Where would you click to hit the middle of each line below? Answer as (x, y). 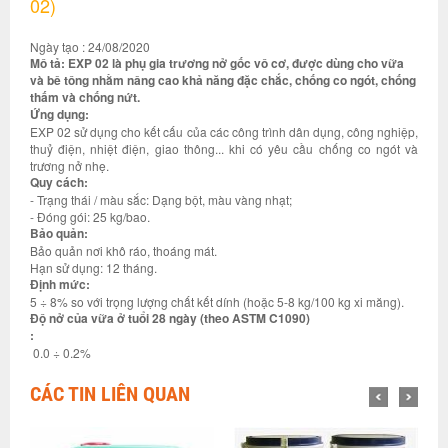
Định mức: (61, 284)
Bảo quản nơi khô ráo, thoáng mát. (123, 250)
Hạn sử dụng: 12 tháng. (93, 267)
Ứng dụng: (59, 114)
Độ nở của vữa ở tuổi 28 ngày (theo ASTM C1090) (170, 318)
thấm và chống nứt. (85, 97)
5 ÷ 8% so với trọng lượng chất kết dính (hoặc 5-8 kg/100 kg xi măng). (217, 301)
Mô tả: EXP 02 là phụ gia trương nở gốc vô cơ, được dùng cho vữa (217, 63)
